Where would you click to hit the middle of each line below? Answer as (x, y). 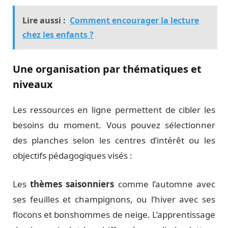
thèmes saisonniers (72, 184)
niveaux (33, 84)
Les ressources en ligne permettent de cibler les (114, 109)
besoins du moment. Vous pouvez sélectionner (114, 125)
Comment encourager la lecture (134, 20)
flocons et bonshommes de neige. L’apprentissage (114, 214)
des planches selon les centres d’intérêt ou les (114, 140)
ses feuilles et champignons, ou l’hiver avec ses (114, 199)
